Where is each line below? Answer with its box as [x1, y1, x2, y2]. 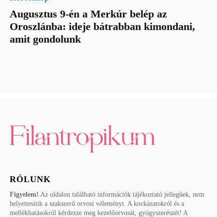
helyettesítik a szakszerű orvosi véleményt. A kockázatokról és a [10, 200, 184, 207]
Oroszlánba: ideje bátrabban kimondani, [10, 20, 195, 33]
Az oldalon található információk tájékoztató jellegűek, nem [39, 190, 204, 198]
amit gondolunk [10, 33, 81, 46]
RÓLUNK [10, 174, 51, 184]
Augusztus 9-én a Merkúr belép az [10, 8, 167, 20]
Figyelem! [10, 190, 39, 198]
